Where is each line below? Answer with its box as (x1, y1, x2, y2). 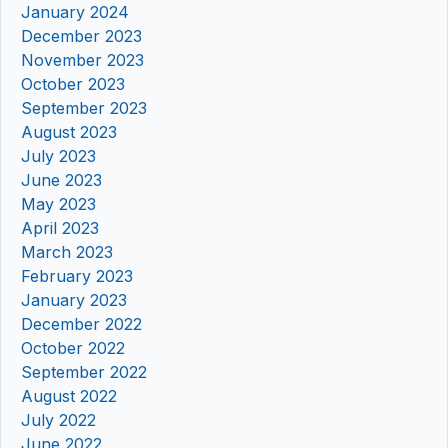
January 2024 (21, 2, 129, 23)
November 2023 (21, 50, 144, 71)
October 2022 (21, 338, 125, 359)
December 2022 (21, 314, 142, 335)
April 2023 (21, 218, 99, 239)
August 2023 (21, 122, 117, 143)
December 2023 (21, 26, 142, 47)
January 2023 (21, 290, 127, 311)
